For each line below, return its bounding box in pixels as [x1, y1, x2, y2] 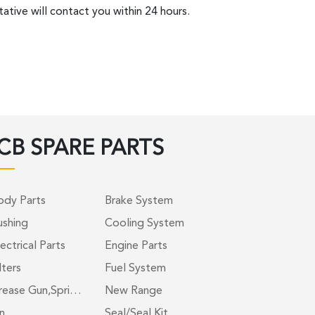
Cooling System [104, 218, 184, 229]
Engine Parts [104, 240, 167, 252]
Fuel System [104, 263, 166, 274]
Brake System [104, 195, 173, 207]
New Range [104, 285, 162, 297]
